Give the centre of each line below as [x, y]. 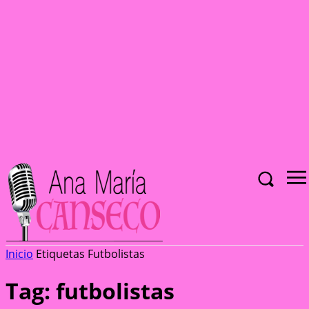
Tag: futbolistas [90, 291]
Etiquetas [60, 254]
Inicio [19, 254]
